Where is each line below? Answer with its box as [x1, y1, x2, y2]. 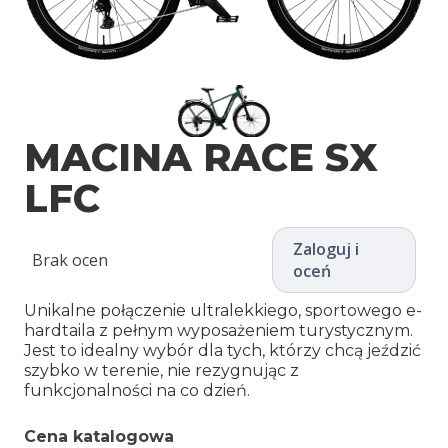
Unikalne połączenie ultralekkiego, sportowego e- [24, 301, 422, 321]
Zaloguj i [293, 238, 359, 261]
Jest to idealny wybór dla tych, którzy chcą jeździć [24, 341, 421, 361]
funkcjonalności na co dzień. [24, 381, 250, 401]
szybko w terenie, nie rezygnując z [24, 361, 299, 381]
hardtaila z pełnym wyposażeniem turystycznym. [24, 321, 413, 341]
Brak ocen [32, 249, 108, 272]
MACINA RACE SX [24, 134, 378, 182]
